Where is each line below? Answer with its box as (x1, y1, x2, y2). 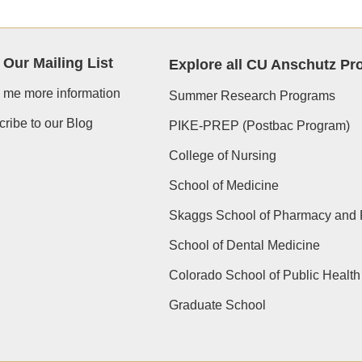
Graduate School (168, 298, 266, 312)
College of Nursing (168, 149, 276, 162)
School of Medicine (168, 179, 279, 192)
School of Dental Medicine (168, 238, 320, 252)
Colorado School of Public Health (168, 268, 360, 282)
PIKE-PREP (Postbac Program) (168, 119, 350, 133)
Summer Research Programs (168, 89, 335, 103)
